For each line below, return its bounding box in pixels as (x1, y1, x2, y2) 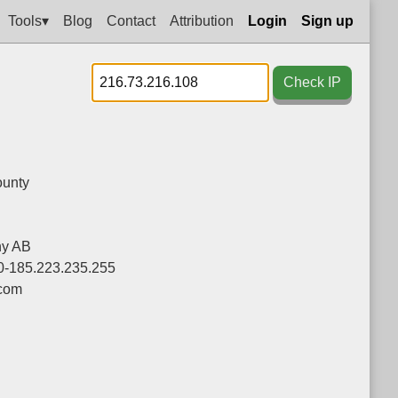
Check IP (283, 75, 341, 90)
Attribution (170, 12, 234, 28)
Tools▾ (8, 12, 49, 28)
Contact (107, 12, 155, 28)
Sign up (301, 12, 354, 28)
